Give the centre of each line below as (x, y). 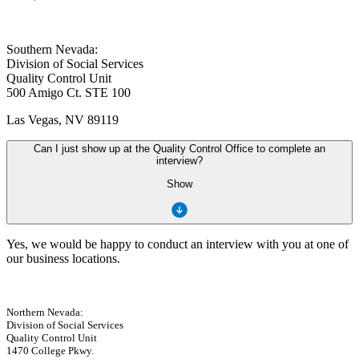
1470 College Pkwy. (50, 351)
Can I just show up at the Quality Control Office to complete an (179, 149)
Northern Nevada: (45, 313)
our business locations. (65, 259)
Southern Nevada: (52, 50)
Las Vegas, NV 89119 (63, 120)
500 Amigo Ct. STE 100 (69, 93)
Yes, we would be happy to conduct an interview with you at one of (177, 244)
